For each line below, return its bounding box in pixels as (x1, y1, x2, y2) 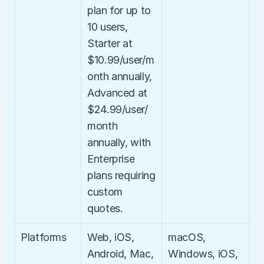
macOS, (168, 231, 206, 243)
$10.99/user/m (87, 54, 154, 66)
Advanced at (87, 87, 148, 99)
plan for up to (87, 4, 151, 16)
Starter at (87, 37, 133, 49)
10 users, (87, 21, 128, 33)
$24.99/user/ (87, 103, 148, 115)
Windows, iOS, (168, 247, 238, 260)
